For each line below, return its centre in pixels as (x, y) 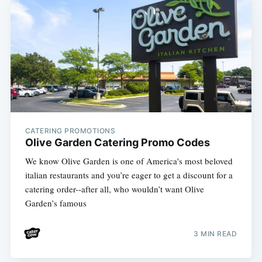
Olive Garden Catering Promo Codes (117, 143)
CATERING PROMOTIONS (70, 131)
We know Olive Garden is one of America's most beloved (129, 161)
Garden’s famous (56, 203)
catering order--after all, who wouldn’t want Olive (114, 189)
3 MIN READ (216, 233)
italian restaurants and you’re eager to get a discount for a (129, 175)
